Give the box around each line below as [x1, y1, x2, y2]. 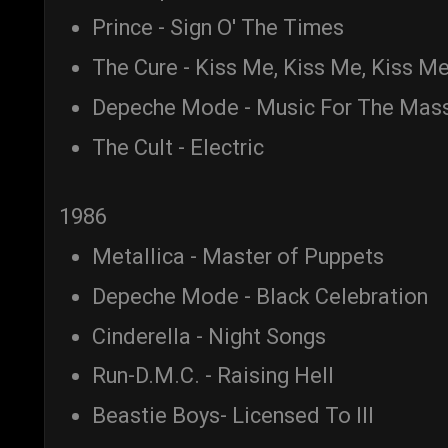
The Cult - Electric [92, 134, 264, 160]
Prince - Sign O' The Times [92, 15, 344, 41]
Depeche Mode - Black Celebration [92, 283, 428, 309]
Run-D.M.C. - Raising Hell [92, 363, 334, 389]
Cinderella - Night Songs [92, 323, 326, 349]
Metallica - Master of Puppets [92, 244, 384, 270]
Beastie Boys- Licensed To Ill [92, 403, 374, 429]
